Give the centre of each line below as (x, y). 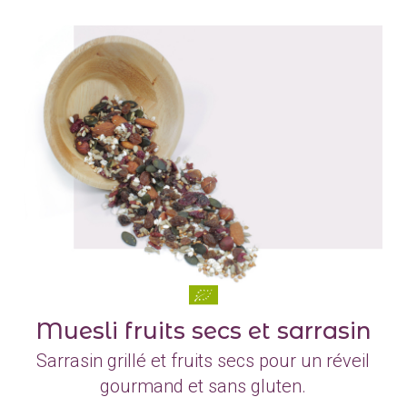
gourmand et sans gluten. (203, 386)
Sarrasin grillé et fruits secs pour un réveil (203, 360)
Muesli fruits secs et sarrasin (203, 330)
